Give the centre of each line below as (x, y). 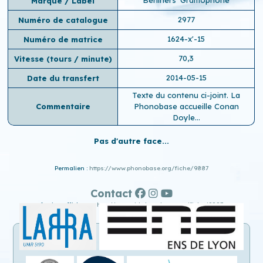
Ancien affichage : (68, 204)
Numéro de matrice (63, 39)
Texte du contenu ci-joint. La (186, 95)
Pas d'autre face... (131, 141)
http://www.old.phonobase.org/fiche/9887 (160, 204)
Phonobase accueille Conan (186, 106)
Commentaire (63, 106)
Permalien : (72, 168)
